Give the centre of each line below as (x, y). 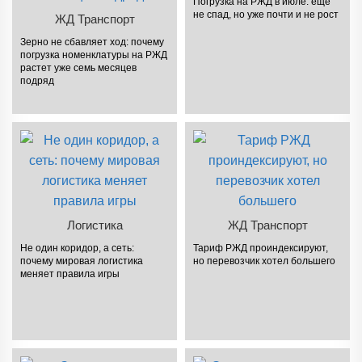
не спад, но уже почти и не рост (266, 14)
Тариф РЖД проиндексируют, (261, 248)
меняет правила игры (70, 274)
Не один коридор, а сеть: (78, 248)
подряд (38, 80)
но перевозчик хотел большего (265, 261)
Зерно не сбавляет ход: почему (93, 42)
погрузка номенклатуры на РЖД (94, 55)
